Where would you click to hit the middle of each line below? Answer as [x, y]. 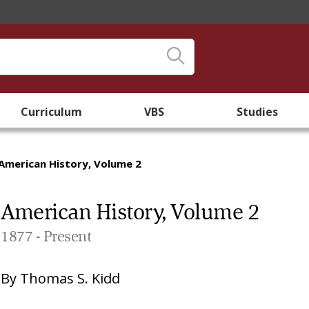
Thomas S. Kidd [70, 278]
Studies [258, 112]
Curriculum [52, 112]
